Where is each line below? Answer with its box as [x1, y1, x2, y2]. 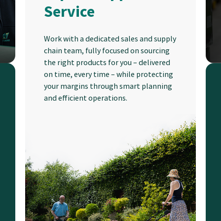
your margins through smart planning [44, 81, 173, 91]
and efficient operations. [44, 93, 128, 103]
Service [44, 1, 95, 22]
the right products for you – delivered [44, 57, 171, 68]
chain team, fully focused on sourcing [44, 45, 170, 56]
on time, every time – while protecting [44, 69, 174, 79]
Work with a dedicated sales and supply [44, 34, 177, 44]
